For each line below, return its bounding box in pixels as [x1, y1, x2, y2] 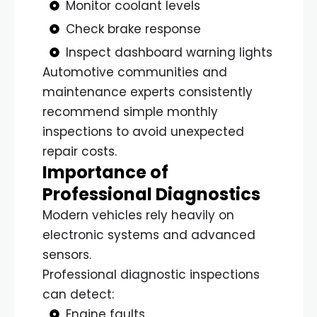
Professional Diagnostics [42, 182, 260, 206]
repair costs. [42, 142, 117, 160]
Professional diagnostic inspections [42, 265, 260, 283]
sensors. [42, 246, 91, 263]
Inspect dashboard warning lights [65, 43, 272, 61]
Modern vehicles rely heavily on [42, 206, 234, 224]
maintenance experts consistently [42, 83, 253, 100]
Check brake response [65, 20, 201, 38]
